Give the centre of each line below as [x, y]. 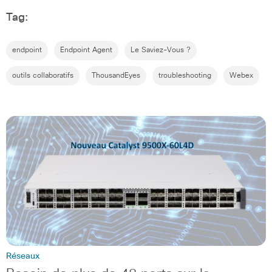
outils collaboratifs [43, 76]
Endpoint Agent [86, 51]
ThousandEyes [116, 76]
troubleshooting [185, 76]
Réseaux [23, 257]
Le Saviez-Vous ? [161, 51]
